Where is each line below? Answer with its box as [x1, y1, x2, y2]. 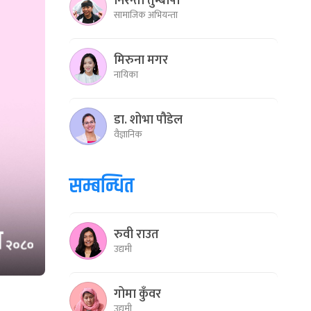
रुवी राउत [114, 224, 159, 245]
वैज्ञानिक [114, 126, 142, 142]
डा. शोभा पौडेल [114, 109, 183, 131]
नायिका [114, 66, 138, 83]
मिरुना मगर [114, 49, 168, 71]
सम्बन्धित [69, 171, 134, 202]
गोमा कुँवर [114, 283, 161, 305]
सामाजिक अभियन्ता [114, 6, 178, 23]
